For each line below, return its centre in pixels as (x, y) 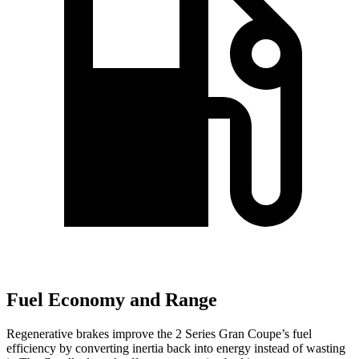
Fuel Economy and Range (112, 300)
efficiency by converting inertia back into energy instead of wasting (176, 348)
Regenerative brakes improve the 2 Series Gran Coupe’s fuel (159, 333)
